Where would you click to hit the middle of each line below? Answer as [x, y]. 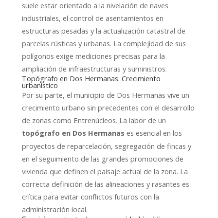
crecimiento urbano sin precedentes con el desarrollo [108, 107]
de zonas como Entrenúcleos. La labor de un [94, 120]
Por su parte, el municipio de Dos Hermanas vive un [105, 95]
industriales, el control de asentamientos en [92, 18]
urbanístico [40, 85]
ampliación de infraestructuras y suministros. [94, 68]
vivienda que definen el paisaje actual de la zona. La [105, 171]
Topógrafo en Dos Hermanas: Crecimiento [91, 78]
